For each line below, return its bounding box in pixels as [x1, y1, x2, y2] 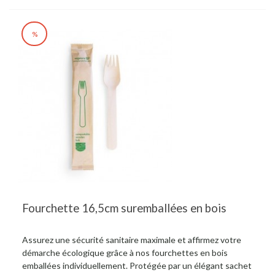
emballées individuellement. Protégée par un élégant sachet [22, 260, 252, 271]
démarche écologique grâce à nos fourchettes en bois [22, 247, 228, 258]
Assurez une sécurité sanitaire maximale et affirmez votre [22, 234, 241, 245]
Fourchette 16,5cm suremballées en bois [22, 201, 227, 215]
